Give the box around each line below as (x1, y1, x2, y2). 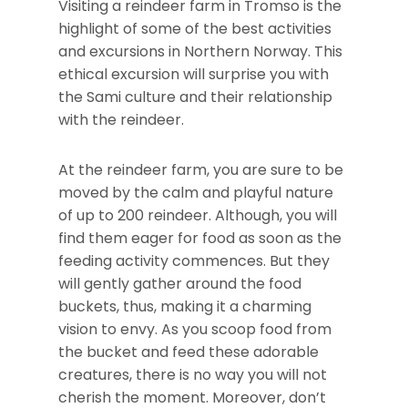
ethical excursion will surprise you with (58, 64, 329, 86)
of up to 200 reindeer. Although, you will (58, 205, 337, 227)
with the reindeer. (58, 109, 184, 131)
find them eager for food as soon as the (58, 228, 342, 250)
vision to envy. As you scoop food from (58, 319, 331, 341)
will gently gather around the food (58, 273, 301, 295)
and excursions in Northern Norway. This (58, 41, 342, 63)
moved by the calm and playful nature (58, 182, 333, 204)
